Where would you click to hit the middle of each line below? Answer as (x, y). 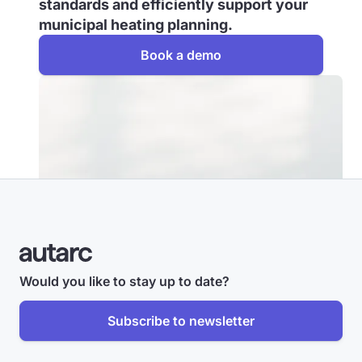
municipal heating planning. (136, 25)
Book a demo (181, 55)
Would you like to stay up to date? (124, 281)
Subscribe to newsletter (181, 321)
